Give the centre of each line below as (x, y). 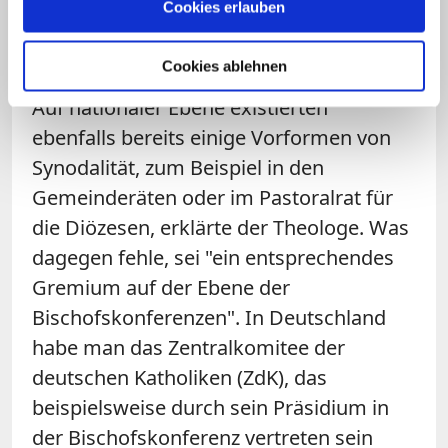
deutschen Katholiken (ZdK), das (179, 377)
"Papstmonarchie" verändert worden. (204, 53)
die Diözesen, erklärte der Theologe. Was (220, 227)
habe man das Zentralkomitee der (188, 347)
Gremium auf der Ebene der (161, 287)
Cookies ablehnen (224, 65)
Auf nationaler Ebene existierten (180, 107)
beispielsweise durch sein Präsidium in (210, 407)
